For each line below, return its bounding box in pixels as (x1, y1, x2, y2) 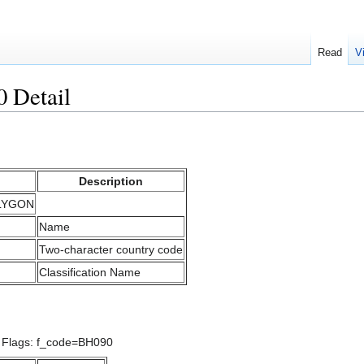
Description (79, 174, 143, 188)
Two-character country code (39, 242, 183, 256)
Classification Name (39, 265, 141, 279)
